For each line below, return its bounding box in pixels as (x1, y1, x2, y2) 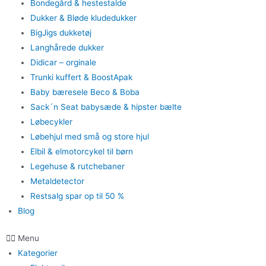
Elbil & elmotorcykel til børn (30, 147, 133, 156)
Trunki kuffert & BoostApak (30, 72, 132, 82)
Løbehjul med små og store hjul (30, 132, 149, 141)
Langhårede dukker (30, 43, 104, 52)
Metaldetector (30, 176, 84, 186)
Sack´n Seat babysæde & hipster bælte (30, 102, 182, 112)
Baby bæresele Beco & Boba (30, 87, 140, 97)
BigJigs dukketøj (30, 28, 91, 37)
